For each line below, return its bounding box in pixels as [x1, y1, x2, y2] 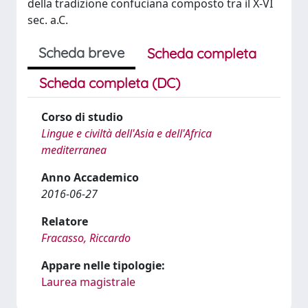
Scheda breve [38, 44, 124, 61]
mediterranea [41, 142, 107, 157]
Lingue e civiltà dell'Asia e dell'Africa [41, 126, 212, 141]
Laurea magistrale [41, 274, 135, 289]
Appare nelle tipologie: [41, 258, 165, 273]
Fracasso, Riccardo [41, 230, 131, 245]
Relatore [41, 214, 88, 229]
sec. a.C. [27, 12, 68, 27]
